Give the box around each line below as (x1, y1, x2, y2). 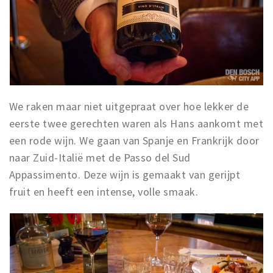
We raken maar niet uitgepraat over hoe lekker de (9, 99, 249, 114)
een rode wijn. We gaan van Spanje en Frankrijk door (9, 133, 260, 148)
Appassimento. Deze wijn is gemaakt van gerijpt (9, 168, 241, 182)
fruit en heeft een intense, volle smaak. (9, 185, 201, 199)
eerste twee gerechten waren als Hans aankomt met (9, 116, 264, 131)
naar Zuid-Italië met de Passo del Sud (9, 151, 191, 165)
